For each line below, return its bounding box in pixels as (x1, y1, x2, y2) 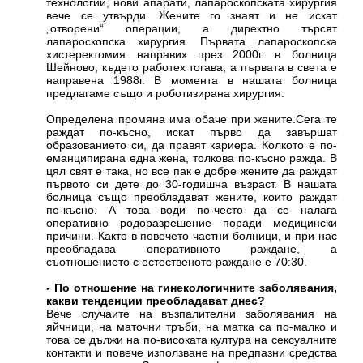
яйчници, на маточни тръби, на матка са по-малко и (46, 320, 337, 334)
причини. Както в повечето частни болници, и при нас (46, 229, 337, 243)
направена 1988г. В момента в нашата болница (46, 74, 337, 88)
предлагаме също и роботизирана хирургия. (46, 87, 285, 100)
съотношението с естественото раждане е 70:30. (46, 255, 308, 269)
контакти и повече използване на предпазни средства (46, 346, 337, 360)
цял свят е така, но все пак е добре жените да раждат (46, 164, 337, 178)
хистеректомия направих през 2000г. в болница (46, 48, 337, 62)
